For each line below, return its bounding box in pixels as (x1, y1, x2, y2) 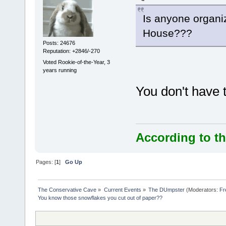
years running (42, 67, 77, 73)
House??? (142, 27, 192, 39)
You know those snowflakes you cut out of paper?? (38, 195, 163, 201)
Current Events (103, 187, 141, 193)
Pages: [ (36, 159, 56, 165)
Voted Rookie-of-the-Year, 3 (42, 59, 110, 65)
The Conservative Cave (38, 187, 97, 193)
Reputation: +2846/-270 (42, 48, 100, 54)
